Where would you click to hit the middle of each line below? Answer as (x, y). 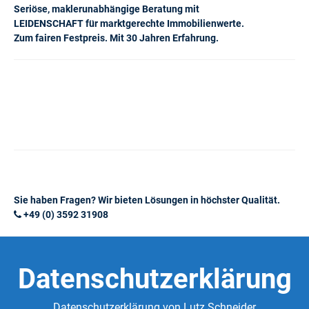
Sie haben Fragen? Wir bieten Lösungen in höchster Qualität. (147, 200)
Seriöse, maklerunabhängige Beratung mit (107, 9)
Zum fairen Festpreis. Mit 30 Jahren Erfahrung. (116, 38)
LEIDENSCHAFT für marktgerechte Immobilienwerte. (129, 23)
